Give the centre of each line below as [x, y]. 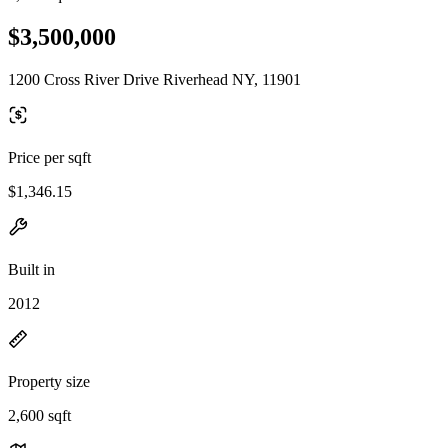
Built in [31, 269]
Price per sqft [49, 157]
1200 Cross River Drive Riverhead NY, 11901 [154, 79]
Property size [49, 381]
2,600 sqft [39, 415]
